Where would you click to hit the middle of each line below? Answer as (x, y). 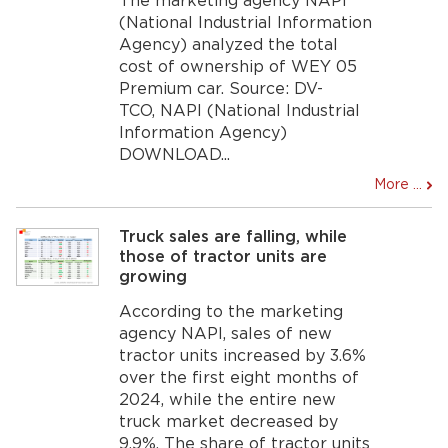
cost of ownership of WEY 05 (238, 67)
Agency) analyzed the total (229, 45)
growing (153, 277)
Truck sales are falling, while (233, 237)
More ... (398, 184)
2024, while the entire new (228, 400)
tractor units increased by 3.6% (243, 356)
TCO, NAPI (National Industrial (240, 111)
